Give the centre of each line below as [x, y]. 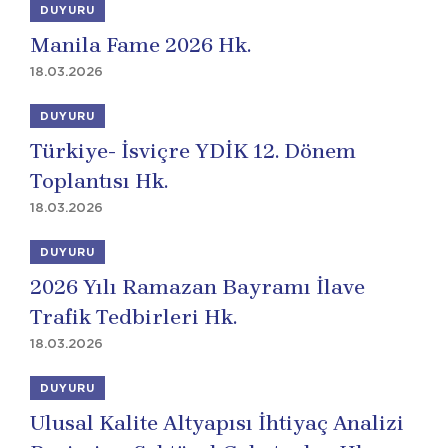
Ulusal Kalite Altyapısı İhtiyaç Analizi [217, 423]
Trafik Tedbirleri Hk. [133, 317]
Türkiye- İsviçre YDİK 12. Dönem [193, 151]
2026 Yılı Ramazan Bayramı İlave [197, 287]
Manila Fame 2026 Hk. [140, 45]
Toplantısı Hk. [99, 181]
